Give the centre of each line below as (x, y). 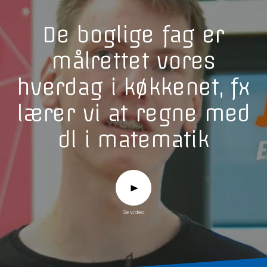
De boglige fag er (133, 34)
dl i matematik (133, 139)
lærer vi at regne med (133, 113)
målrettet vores (133, 60)
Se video (133, 212)
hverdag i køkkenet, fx (133, 87)
